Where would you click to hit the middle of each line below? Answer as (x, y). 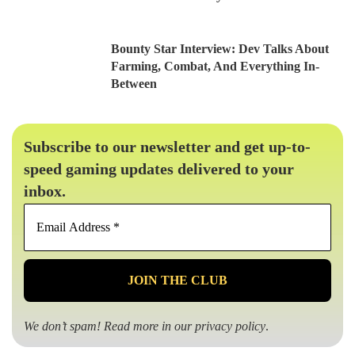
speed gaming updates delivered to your (159, 169)
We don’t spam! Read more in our (109, 326)
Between (134, 84)
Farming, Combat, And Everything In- (215, 67)
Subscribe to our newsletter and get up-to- (167, 147)
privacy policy (230, 326)
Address (206, 231)
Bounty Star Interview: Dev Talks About (220, 49)
